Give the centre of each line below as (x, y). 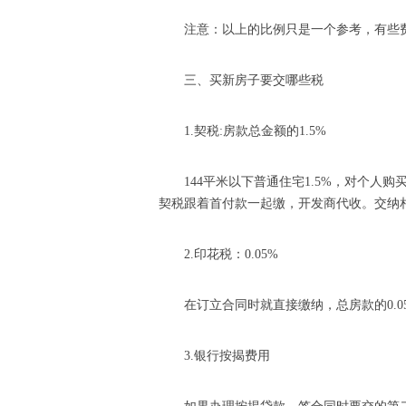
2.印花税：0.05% (231, 254)
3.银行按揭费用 (227, 356)
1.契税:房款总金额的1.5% (255, 131)
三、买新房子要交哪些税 (254, 80)
